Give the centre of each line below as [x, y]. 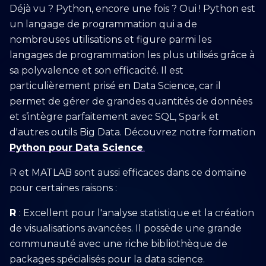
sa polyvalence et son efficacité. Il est [96, 70]
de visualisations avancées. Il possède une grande [126, 228]
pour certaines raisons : [63, 188]
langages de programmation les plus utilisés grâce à [132, 55]
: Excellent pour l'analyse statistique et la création [137, 213]
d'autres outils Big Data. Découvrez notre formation [132, 132]
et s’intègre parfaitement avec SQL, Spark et [114, 117]
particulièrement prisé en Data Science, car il [115, 86]
